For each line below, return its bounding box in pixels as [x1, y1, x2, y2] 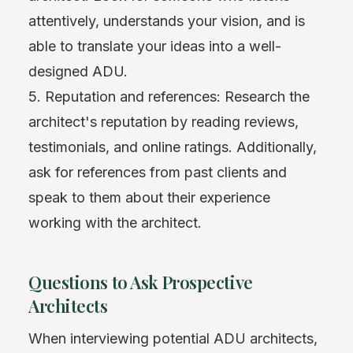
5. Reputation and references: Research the [28, 88, 310, 106]
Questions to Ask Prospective [28, 270, 253, 295]
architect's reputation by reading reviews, [28, 113, 299, 131]
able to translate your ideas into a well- [28, 38, 281, 55]
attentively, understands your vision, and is [28, 13, 305, 30]
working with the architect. [28, 214, 202, 232]
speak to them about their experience [28, 189, 270, 206]
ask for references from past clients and [28, 164, 287, 181]
